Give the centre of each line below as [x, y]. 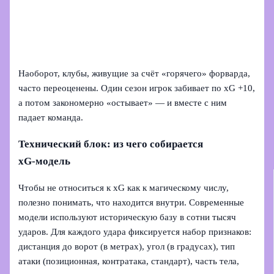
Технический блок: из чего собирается [111, 144]
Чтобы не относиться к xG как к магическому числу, [124, 187]
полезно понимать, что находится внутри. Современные [131, 202]
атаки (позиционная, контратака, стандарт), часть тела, [129, 261]
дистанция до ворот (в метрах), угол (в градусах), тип [127, 246]
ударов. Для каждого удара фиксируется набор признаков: [135, 231]
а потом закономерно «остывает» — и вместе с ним [123, 103]
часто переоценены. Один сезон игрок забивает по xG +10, [137, 88]
